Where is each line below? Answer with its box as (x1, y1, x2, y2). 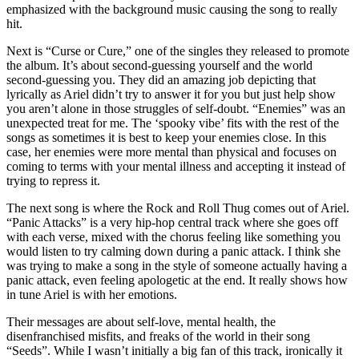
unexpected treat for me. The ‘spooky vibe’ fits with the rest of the (6, 115, 339, 130)
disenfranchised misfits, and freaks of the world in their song (6, 329, 310, 343)
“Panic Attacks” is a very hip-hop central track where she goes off (6, 215, 338, 229)
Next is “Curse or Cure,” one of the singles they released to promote (6, 43, 349, 58)
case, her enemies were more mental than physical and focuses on (6, 144, 337, 159)
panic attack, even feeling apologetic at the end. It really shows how (6, 272, 348, 287)
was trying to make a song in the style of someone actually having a (6, 258, 347, 272)
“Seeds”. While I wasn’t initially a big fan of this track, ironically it (6, 343, 342, 357)
